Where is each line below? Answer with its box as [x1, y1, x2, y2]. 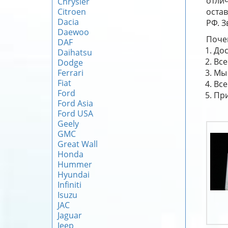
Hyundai [58, 169, 90, 180]
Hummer [58, 159, 92, 170]
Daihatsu [58, 47, 92, 58]
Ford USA [58, 108, 93, 119]
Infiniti [58, 179, 81, 190]
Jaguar [58, 210, 82, 221]
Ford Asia [58, 98, 93, 109]
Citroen [58, 6, 86, 17]
